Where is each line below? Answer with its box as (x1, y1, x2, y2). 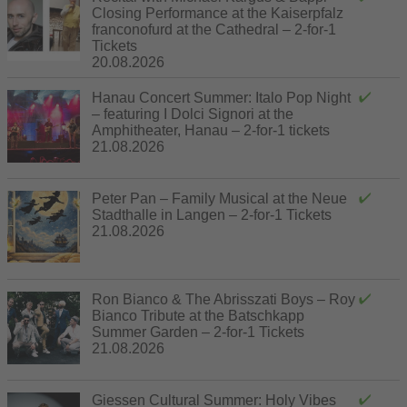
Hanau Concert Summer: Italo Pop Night (92, 89, 351, 105)
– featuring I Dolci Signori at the (92, 105, 293, 122)
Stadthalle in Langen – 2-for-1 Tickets (92, 206, 332, 223)
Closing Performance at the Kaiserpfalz (92, 5, 343, 21)
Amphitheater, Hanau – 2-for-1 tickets (92, 122, 330, 138)
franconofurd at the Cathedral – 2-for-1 (92, 21, 336, 37)
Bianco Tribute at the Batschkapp (92, 307, 304, 323)
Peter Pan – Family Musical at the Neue (92, 190, 347, 206)
